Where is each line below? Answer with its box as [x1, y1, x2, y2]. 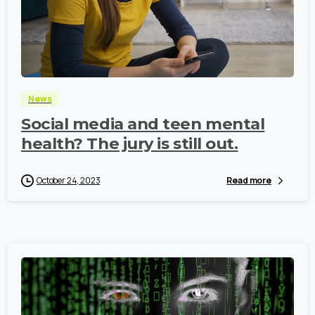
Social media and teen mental [21, 113, 265, 134]
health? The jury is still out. [21, 133, 238, 153]
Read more [226, 174, 271, 187]
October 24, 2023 [37, 174, 101, 186]
